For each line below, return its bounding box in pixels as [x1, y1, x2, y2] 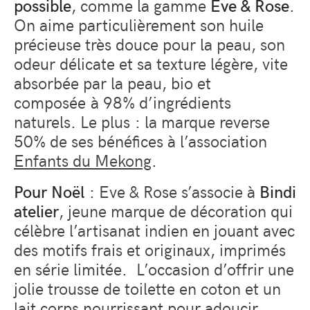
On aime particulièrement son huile [14, 12, 264, 35]
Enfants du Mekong [14, 148, 152, 171]
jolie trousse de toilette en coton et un [14, 277, 281, 300]
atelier [14, 199, 59, 222]
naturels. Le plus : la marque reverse [14, 109, 270, 132]
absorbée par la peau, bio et [14, 71, 211, 93]
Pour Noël [14, 180, 89, 203]
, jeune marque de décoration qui [59, 199, 293, 222]
